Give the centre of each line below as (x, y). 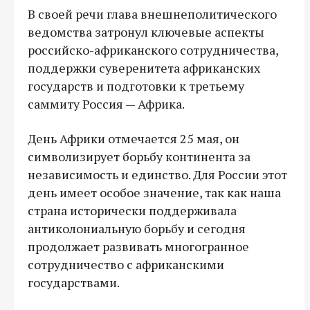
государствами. (74, 282)
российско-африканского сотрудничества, (153, 49)
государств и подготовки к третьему (136, 85)
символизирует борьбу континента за (139, 156)
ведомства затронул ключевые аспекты (146, 31)
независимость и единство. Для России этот (157, 174)
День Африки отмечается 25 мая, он (134, 138)
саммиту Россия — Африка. (106, 103)
